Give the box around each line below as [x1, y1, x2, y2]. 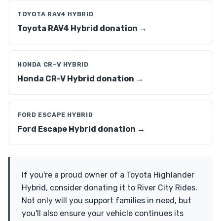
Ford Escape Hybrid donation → [17, 124, 145, 134]
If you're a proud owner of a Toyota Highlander [22, 170, 194, 180]
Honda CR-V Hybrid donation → [17, 74, 144, 83]
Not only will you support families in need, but [22, 196, 191, 205]
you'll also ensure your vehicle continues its [22, 209, 184, 218]
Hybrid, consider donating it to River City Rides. [22, 183, 197, 192]
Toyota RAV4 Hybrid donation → [17, 24, 147, 33]
